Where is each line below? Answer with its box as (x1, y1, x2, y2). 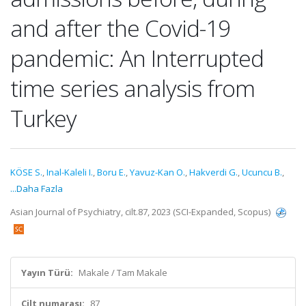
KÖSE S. (10, 166, 42, 178)
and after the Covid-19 (10, 12, 230, 44)
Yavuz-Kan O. (130, 166, 185, 178)
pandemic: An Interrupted (10, 42, 264, 74)
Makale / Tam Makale (79, 266, 167, 279)
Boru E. (97, 166, 126, 178)
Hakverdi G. (189, 166, 238, 178)
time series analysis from (10, 72, 255, 104)
